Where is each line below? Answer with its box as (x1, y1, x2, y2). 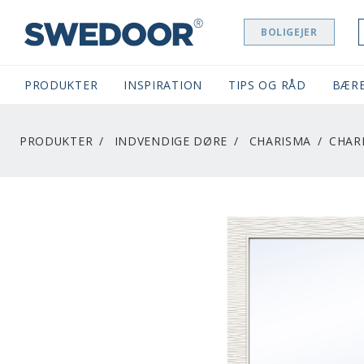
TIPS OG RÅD (227, 77, 306, 93)
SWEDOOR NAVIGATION (24, 31, 252, 58)
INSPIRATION (123, 77, 202, 93)
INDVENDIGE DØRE (114, 133, 228, 149)
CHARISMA (249, 133, 312, 149)
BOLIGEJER (261, 25, 318, 40)
